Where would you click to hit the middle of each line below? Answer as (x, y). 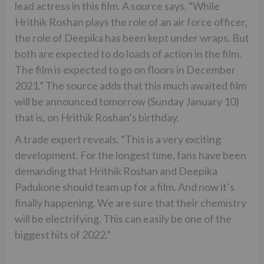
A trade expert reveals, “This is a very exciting (118, 139)
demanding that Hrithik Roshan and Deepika (116, 171)
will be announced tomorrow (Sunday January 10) (127, 101)
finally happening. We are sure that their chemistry (131, 202)
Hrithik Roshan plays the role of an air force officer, (131, 22)
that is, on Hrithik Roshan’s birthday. (97, 117)
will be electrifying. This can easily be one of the (123, 218)
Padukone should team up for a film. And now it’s (125, 187)
